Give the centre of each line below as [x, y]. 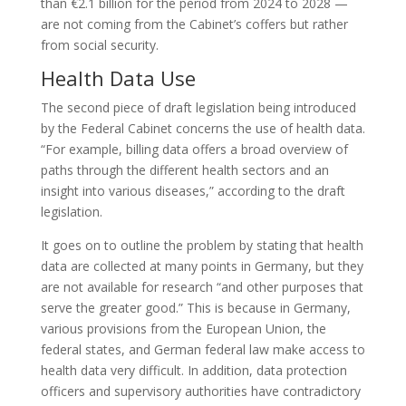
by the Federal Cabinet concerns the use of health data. [203, 128]
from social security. [99, 45]
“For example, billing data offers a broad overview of [194, 149]
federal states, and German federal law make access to [203, 349]
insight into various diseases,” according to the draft [193, 191]
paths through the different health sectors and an [184, 170]
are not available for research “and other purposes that [202, 287]
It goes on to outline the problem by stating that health [202, 245]
